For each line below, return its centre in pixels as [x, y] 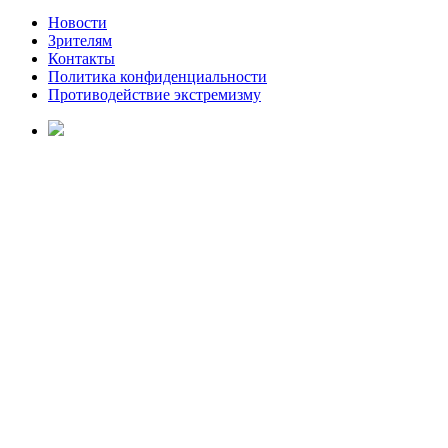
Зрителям [80, 40]
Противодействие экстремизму [154, 94]
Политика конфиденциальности [157, 76]
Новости [77, 22]
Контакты [81, 58]
